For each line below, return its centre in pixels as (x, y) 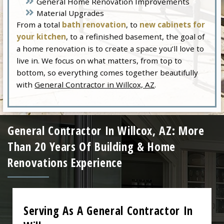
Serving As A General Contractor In (108, 210)
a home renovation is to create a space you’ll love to (110, 48)
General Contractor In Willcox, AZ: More (106, 131)
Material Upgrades (70, 13)
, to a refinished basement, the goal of (135, 36)
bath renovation (94, 24)
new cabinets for (172, 24)
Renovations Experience (65, 163)
